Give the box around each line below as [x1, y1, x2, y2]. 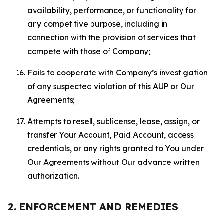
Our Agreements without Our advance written [27, 157, 200, 167]
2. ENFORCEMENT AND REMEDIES [8, 200, 178, 213]
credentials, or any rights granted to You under [27, 144, 204, 153]
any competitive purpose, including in [27, 19, 167, 29]
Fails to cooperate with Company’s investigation [27, 68, 208, 77]
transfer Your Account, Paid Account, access [27, 130, 194, 140]
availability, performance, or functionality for [27, 5, 196, 15]
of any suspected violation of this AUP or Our [27, 81, 194, 91]
